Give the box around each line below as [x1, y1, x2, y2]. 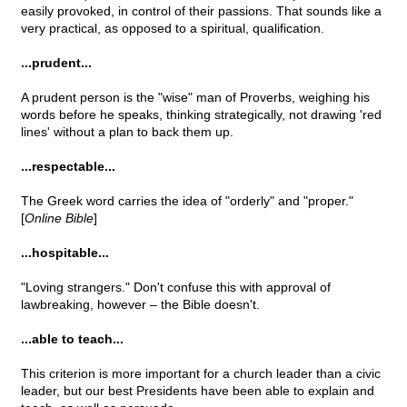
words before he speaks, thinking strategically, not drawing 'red [21, 107, 382, 123]
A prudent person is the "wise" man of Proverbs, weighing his [21, 90, 370, 105]
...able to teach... [21, 332, 124, 347]
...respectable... [21, 159, 115, 174]
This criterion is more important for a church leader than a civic [21, 366, 381, 382]
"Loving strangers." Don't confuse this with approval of [21, 280, 331, 295]
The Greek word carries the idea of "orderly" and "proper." [21, 194, 353, 209]
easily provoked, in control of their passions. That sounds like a [21, 4, 382, 19]
